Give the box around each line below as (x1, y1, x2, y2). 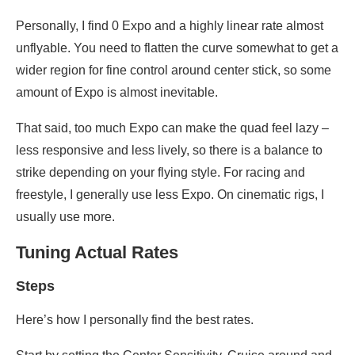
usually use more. (16, 210, 115, 224)
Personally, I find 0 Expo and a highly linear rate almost (16, 19, 323, 33)
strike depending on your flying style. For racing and (16, 166, 305, 180)
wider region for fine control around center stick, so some (16, 63, 331, 78)
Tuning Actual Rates (16, 242, 178, 263)
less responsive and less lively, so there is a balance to (16, 143, 323, 158)
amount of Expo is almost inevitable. (16, 86, 218, 100)
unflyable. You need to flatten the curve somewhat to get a (16, 41, 338, 55)
